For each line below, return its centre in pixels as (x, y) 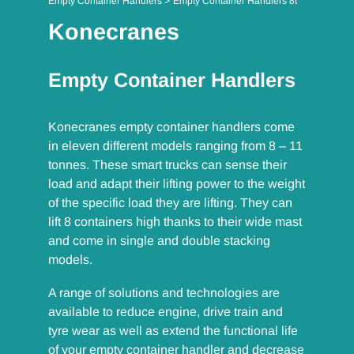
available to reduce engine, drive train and (166, 312)
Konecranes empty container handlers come (172, 127)
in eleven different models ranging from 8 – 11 (176, 146)
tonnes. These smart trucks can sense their (168, 165)
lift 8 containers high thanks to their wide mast (175, 222)
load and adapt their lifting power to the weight (177, 184)
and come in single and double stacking (160, 241)
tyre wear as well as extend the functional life (173, 331)
